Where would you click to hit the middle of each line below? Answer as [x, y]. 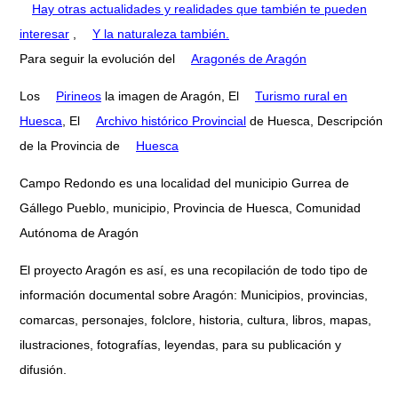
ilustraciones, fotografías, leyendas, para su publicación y [180, 345]
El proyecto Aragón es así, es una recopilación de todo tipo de [194, 271]
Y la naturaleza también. [161, 34]
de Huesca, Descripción [314, 121]
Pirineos [79, 96]
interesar [44, 34]
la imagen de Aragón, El [172, 96]
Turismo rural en [301, 96]
